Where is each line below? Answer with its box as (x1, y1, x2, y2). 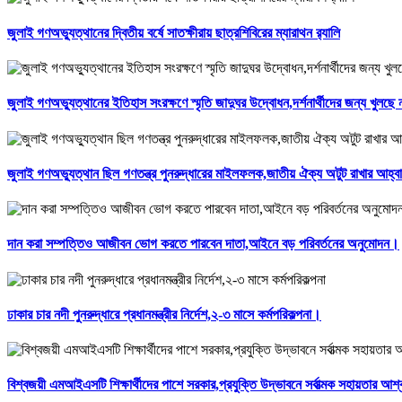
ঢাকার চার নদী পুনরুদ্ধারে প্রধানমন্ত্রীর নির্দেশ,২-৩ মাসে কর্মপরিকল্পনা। (7, 306, 321, 322)
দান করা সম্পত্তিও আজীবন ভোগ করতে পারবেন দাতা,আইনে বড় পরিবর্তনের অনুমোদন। (7, 236, 399, 252)
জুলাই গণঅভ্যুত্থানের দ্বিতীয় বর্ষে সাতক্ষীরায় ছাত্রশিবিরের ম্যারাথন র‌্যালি (7, 24, 340, 40)
